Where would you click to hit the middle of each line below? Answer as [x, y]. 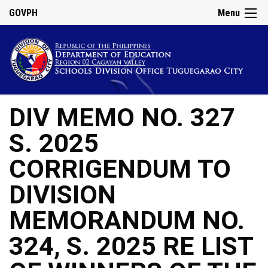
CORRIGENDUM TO [120, 169]
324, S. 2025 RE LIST [131, 246]
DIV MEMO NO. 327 [122, 118]
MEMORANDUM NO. [127, 221]
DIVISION [63, 195]
